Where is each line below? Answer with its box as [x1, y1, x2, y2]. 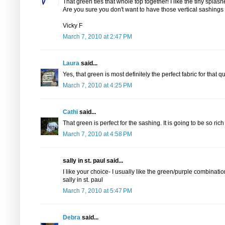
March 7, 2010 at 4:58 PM [63, 131, 132, 138]
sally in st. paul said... [63, 157, 123, 164]
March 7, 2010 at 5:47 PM [63, 187, 132, 194]
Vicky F [63, 22, 82, 29]
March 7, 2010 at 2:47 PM [63, 33, 132, 40]
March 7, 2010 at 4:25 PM [63, 82, 132, 89]
